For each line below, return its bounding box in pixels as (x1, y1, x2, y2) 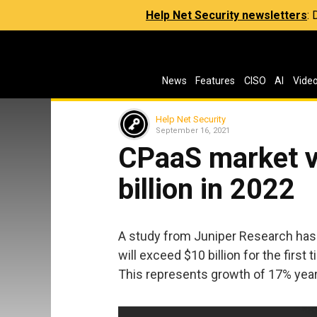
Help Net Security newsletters (146, 8, 307, 22)
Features (195, 75, 236, 86)
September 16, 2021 (156, 125, 230, 135)
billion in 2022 (118, 173, 295, 206)
